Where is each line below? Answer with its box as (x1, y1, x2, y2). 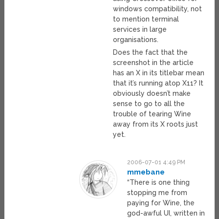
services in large (113, 25, 167, 34)
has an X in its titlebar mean (113, 69, 205, 77)
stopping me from (127, 189, 188, 197)
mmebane (127, 168, 165, 177)
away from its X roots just (113, 120, 198, 129)
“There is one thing (127, 178, 190, 187)
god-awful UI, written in (127, 209, 205, 218)
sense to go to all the (113, 100, 185, 108)
